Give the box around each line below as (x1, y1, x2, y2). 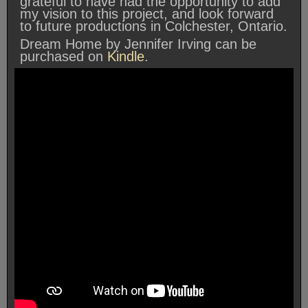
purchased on (20, 48, 107, 64)
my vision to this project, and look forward (20, 5, 274, 21)
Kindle (107, 48, 144, 64)
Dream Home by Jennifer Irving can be (20, 36, 256, 52)
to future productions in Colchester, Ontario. (20, 18, 287, 34)
